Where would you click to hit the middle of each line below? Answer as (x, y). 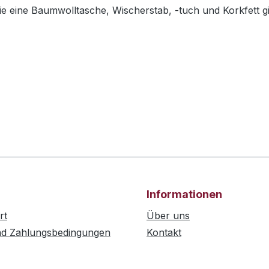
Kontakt (164, 233)
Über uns (168, 216)
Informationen (184, 195)
